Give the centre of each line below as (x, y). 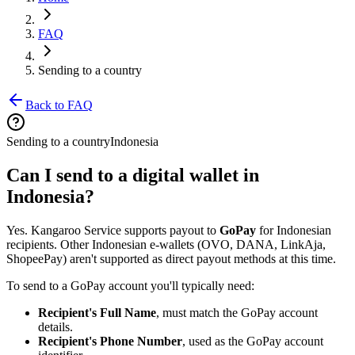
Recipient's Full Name (97, 312)
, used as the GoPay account (253, 341)
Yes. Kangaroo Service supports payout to (113, 230)
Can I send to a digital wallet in (133, 175)
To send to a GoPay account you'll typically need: (130, 285)
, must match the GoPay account (237, 312)
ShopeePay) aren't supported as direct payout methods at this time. (171, 258)
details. (55, 326)
